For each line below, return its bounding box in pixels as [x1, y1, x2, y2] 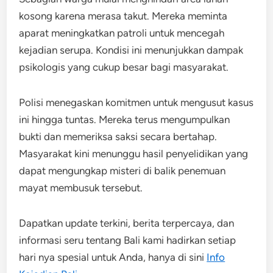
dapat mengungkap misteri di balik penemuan [19, 165, 226, 177]
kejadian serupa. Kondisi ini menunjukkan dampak [19, 44, 244, 57]
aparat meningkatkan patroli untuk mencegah [19, 27, 225, 40]
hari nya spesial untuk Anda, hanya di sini [19, 251, 207, 264]
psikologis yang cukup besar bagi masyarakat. [19, 61, 229, 74]
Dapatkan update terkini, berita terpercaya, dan [19, 217, 235, 230]
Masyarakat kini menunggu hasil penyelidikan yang [19, 147, 249, 160]
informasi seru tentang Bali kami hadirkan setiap [19, 234, 236, 247]
